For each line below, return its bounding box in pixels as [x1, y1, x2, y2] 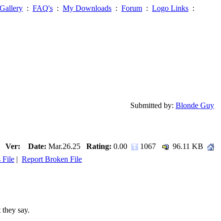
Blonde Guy [176, 101, 214, 110]
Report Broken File [22, 154, 82, 163]
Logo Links [152, 4, 188, 12]
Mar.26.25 [46, 142, 86, 150]
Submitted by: [130, 101, 176, 110]
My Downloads [63, 4, 111, 12]
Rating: [86, 142, 113, 150]
